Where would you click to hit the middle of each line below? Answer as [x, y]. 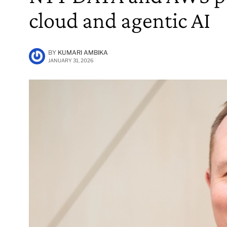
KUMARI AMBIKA [83, 52]
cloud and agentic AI [120, 20]
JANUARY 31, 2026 [71, 60]
